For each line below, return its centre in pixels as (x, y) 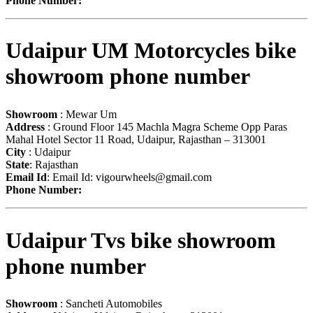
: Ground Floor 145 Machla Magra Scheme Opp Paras (166, 126)
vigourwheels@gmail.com (154, 177)
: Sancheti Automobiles (110, 304)
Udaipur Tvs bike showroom (141, 240)
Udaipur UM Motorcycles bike (151, 51)
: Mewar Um (87, 114)
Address (25, 126)
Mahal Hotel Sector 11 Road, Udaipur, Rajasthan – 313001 (136, 139)
